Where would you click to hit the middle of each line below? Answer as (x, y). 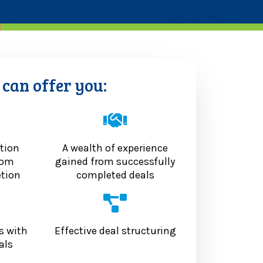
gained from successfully (115, 162)
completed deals (115, 175)
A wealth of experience (115, 148)
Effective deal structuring (115, 231)
